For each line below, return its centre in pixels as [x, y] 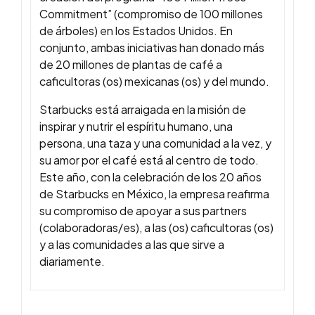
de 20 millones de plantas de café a [131, 65]
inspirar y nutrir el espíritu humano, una [136, 127]
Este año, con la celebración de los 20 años [150, 177]
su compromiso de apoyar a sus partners [143, 211]
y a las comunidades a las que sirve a [132, 245]
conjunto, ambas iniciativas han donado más [152, 48]
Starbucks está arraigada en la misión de [143, 110]
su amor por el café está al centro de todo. [149, 160]
